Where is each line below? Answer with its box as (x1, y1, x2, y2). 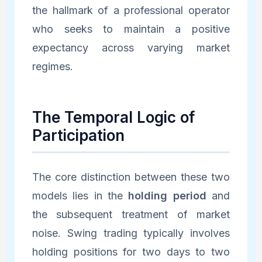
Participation (32, 126, 125, 144)
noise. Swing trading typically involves (32, 226, 230, 239)
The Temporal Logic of (32, 108, 195, 126)
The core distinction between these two (32, 170, 230, 183)
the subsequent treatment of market (32, 208, 230, 220)
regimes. (32, 60, 73, 73)
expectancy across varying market (32, 41, 230, 54)
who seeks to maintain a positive (32, 22, 230, 35)
